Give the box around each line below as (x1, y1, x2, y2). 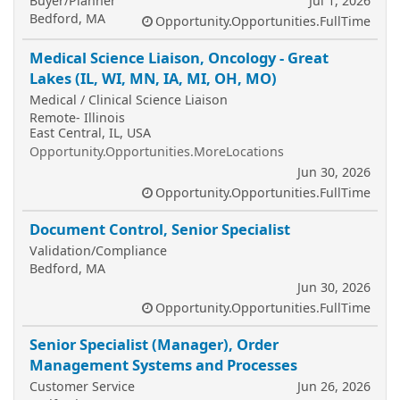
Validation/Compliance (29, 242, 167, 259)
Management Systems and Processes (29, 354, 297, 375)
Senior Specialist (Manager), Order (29, 334, 279, 354)
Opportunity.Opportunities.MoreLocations (29, 143, 284, 160)
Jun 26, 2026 (297, 378, 371, 395)
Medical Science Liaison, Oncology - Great (29, 47, 329, 68)
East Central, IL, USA (29, 124, 151, 141)
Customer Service (29, 378, 135, 395)
